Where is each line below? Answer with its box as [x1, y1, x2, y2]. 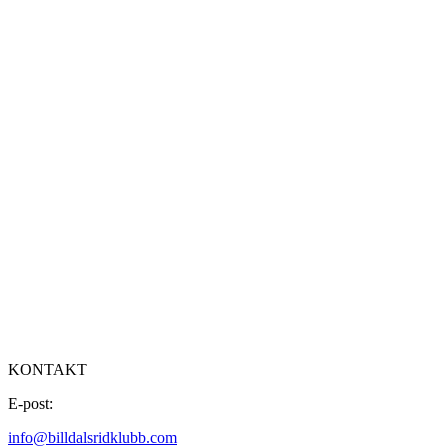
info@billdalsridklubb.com [8, 428, 177, 446]
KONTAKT [8, 360, 87, 378]
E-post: [8, 394, 53, 412]
